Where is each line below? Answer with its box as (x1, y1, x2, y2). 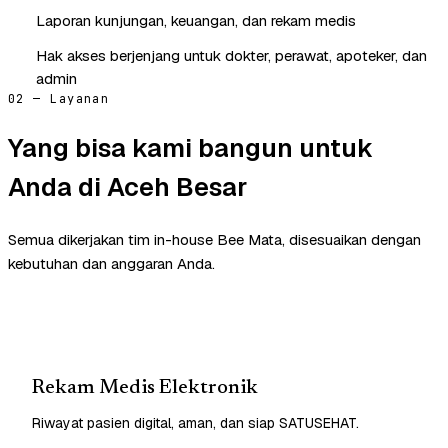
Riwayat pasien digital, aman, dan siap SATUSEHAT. (32, 413, 359, 432)
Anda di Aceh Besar (8, 169, 247, 204)
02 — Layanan (8, 90, 110, 107)
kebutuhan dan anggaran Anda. (8, 253, 215, 273)
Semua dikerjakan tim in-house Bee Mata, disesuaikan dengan (8, 229, 421, 249)
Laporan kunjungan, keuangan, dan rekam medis (36, 10, 356, 30)
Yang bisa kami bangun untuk (8, 130, 373, 165)
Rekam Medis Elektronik (32, 377, 258, 398)
